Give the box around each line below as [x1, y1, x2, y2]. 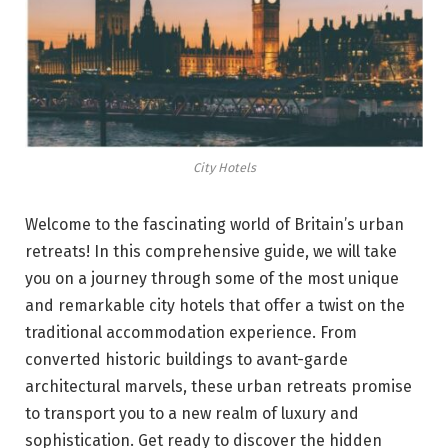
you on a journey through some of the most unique [25, 269, 399, 289]
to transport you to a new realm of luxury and [25, 404, 359, 424]
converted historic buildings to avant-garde [25, 350, 348, 370]
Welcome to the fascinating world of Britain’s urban [25, 215, 404, 235]
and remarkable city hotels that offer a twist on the [25, 296, 405, 316]
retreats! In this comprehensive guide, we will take [25, 242, 397, 262]
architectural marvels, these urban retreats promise [25, 377, 412, 397]
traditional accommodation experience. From [25, 323, 357, 343]
